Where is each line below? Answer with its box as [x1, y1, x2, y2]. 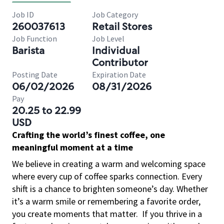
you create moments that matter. [12, 208, 138, 219]
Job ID [12, 9, 34, 19]
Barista [12, 44, 44, 57]
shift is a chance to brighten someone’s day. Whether [12, 183, 208, 194]
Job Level [92, 33, 124, 43]
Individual [92, 44, 139, 57]
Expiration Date [92, 69, 146, 79]
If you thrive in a [142, 208, 202, 219]
